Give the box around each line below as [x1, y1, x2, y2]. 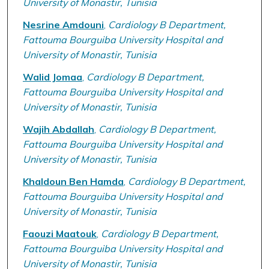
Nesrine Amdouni [22, 18, 104, 31]
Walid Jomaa [22, 70, 82, 83]
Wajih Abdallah [22, 122, 94, 135]
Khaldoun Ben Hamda [22, 175, 124, 187]
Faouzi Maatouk [22, 227, 97, 240]
